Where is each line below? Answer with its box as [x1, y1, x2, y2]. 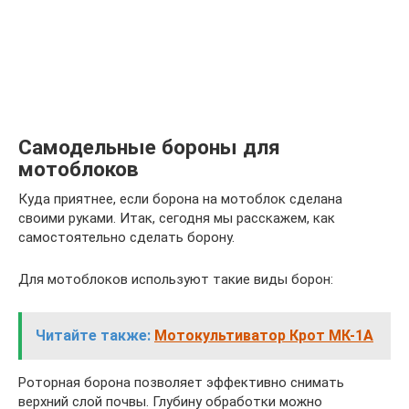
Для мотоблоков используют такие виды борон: [18, 271, 333, 288]
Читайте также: [36, 327, 151, 345]
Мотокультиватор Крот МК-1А [154, 327, 373, 345]
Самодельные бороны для [18, 135, 280, 160]
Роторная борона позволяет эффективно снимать [18, 374, 344, 392]
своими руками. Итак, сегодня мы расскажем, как [18, 210, 335, 227]
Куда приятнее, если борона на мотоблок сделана [18, 191, 342, 208]
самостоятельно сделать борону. [18, 229, 235, 246]
